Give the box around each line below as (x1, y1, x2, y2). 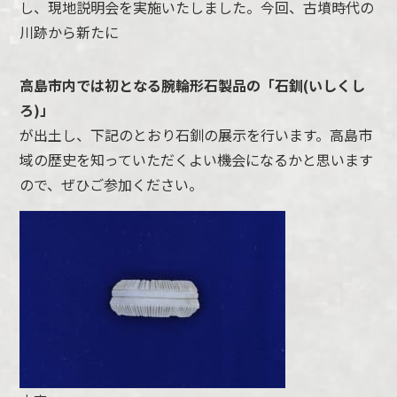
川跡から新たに (19, 21, 120, 43)
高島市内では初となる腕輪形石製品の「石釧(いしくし (19, 74, 366, 97)
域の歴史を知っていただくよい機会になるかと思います (19, 149, 374, 171)
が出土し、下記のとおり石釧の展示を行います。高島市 (19, 124, 373, 146)
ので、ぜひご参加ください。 (19, 174, 204, 196)
